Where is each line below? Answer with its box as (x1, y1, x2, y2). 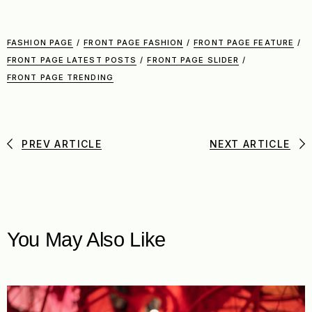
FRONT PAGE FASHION (84, 37, 184, 47)
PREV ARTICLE (22, 137, 102, 150)
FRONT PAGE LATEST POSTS (7, 54, 137, 65)
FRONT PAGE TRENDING (7, 72, 114, 82)
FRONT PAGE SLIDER (147, 54, 240, 65)
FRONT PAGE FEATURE (194, 37, 295, 47)
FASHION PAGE (7, 37, 74, 47)
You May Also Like (7, 228, 166, 251)
